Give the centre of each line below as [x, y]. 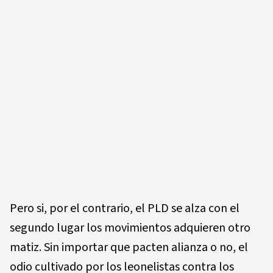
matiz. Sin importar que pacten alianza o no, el [129, 247]
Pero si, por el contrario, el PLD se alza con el [125, 208]
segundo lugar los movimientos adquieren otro [130, 228]
